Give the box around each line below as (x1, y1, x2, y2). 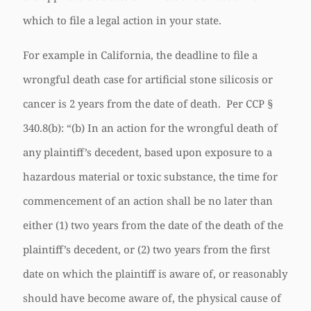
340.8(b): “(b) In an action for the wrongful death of (23, 121, 278, 135)
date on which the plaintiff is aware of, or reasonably (23, 267, 287, 280)
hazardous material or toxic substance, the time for (23, 169, 278, 183)
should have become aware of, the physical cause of (23, 291, 281, 305)
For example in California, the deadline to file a (23, 48, 258, 62)
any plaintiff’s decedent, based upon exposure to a (23, 145, 272, 159)
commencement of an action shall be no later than (23, 194, 273, 208)
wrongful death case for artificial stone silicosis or (23, 72, 273, 86)
